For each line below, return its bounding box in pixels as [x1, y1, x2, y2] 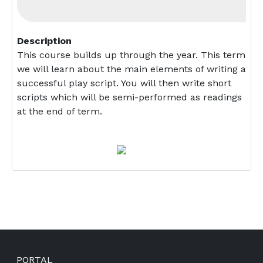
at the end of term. [17, 106, 105, 117]
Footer [11, 248, 48, 262]
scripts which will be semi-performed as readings [17, 92, 242, 103]
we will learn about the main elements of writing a [17, 63, 246, 75]
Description [17, 35, 72, 46]
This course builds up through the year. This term [17, 49, 245, 60]
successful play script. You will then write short [17, 77, 231, 89]
